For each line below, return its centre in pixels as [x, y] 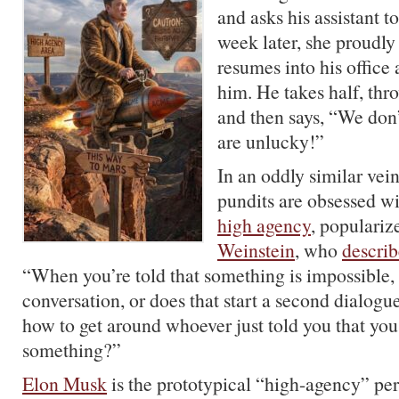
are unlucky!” [271, 141]
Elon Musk [65, 383]
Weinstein [256, 250]
